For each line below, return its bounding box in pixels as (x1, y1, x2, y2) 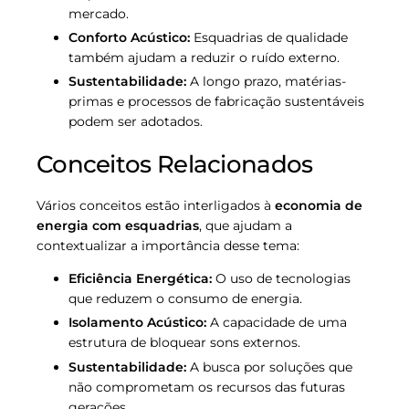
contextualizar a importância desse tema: (37, 237, 299, 255)
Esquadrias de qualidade (190, 29, 348, 47)
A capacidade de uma (206, 314, 347, 331)
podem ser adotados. (68, 113, 203, 131)
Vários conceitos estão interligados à (37, 197, 275, 215)
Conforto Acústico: (68, 29, 190, 47)
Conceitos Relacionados (37, 150, 313, 180)
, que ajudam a (199, 217, 292, 235)
